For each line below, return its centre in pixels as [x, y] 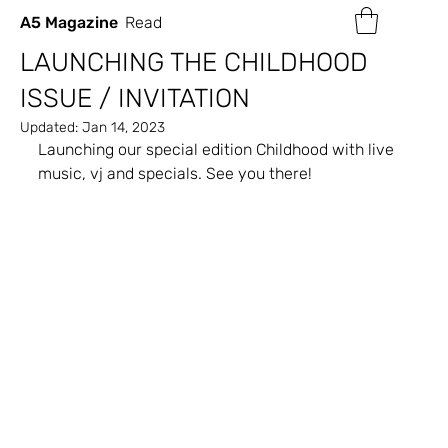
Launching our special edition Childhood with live [218, 149]
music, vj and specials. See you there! [175, 173]
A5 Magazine [69, 22]
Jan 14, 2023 [123, 127]
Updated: [51, 127]
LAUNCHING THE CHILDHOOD [194, 62]
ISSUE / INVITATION [135, 98]
